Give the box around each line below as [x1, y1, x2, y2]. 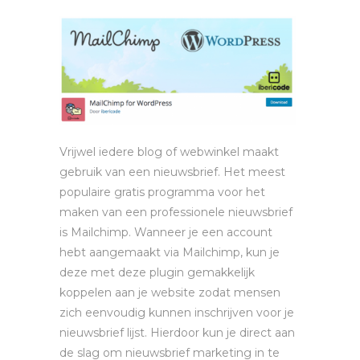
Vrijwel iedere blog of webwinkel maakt [59, 144, 279, 159]
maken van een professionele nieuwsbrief [59, 204, 292, 219]
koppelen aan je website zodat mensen [59, 284, 280, 300]
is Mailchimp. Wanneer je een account [59, 224, 272, 239]
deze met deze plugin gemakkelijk [59, 264, 255, 280]
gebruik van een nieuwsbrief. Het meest [59, 164, 285, 179]
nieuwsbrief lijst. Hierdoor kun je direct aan [59, 325, 295, 340]
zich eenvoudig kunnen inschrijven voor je [59, 305, 294, 320]
